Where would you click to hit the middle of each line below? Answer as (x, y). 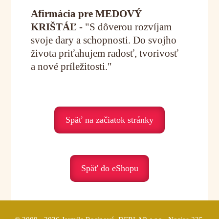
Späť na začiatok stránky (109, 120)
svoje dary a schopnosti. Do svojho (103, 40)
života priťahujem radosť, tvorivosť (104, 53)
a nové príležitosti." (71, 66)
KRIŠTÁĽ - (58, 27)
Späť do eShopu (109, 168)
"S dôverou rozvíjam (128, 27)
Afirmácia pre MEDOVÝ (86, 13)
